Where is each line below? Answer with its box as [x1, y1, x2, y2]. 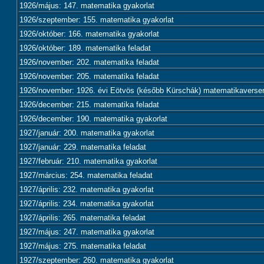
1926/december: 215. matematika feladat [19, 100, 159, 109]
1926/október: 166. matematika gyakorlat [19, 29, 159, 38]
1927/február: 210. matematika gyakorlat [19, 157, 157, 166]
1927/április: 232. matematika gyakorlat [19, 185, 154, 194]
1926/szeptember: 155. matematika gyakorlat [19, 15, 174, 24]
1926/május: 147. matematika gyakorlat [19, 1, 154, 10]
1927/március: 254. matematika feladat [19, 171, 153, 180]
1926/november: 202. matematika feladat [19, 58, 159, 67]
